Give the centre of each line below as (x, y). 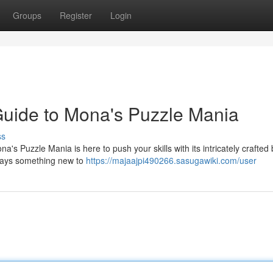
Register (76, 15)
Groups (27, 15)
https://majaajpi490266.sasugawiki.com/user (171, 160)
